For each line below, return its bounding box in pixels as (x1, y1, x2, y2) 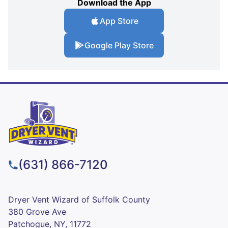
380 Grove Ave (8, 206, 66, 217)
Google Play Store (84, 40, 154, 50)
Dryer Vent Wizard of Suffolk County (8, 194, 150, 205)
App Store (100, 15, 138, 26)
